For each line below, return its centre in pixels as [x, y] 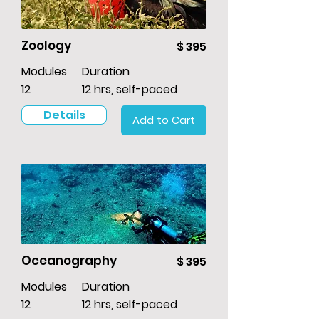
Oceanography [69, 261]
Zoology [46, 46]
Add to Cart [164, 120]
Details [64, 115]
